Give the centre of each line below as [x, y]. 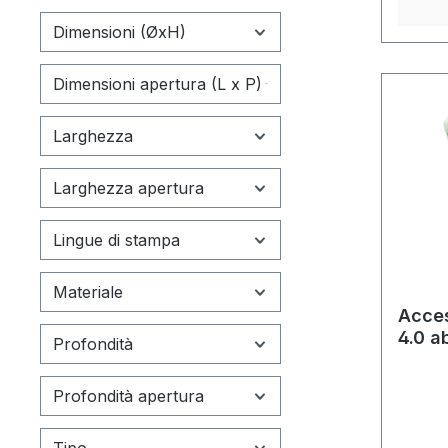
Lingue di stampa [116, 239]
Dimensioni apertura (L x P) [157, 83]
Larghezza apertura [128, 187]
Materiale [88, 291]
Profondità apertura [128, 395]
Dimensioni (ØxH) [119, 31]
